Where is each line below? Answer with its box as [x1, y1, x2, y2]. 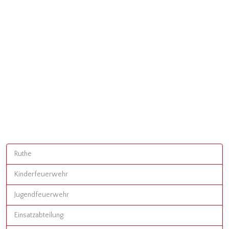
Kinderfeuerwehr [14, 170, 68, 178]
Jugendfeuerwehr [14, 191, 69, 199]
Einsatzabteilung [14, 211, 63, 219]
